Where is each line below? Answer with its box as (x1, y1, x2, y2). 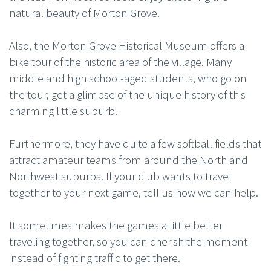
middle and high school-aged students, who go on (9, 70, 247, 85)
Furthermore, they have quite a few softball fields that (9, 135, 261, 151)
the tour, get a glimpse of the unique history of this (9, 87, 246, 102)
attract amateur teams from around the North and (9, 152, 248, 167)
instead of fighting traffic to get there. (9, 250, 180, 265)
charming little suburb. (9, 103, 117, 118)
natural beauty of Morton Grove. (9, 5, 160, 20)
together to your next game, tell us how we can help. (9, 184, 258, 200)
